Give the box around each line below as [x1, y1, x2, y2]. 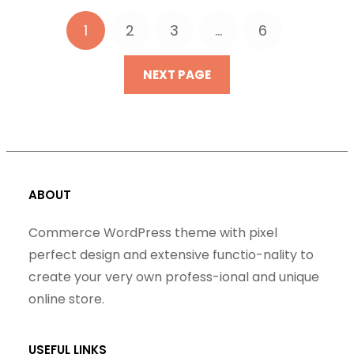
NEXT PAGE [143, 66, 211, 83]
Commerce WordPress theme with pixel [28, 224, 277, 243]
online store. [28, 290, 104, 309]
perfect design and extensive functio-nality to [28, 246, 314, 265]
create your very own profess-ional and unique [28, 268, 319, 287]
